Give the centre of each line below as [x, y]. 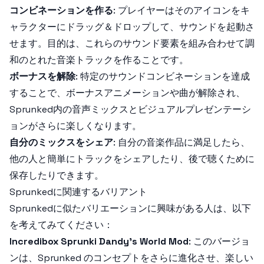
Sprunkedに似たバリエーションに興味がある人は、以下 [130, 208]
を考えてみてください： [61, 225]
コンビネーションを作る [61, 10]
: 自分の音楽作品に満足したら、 [181, 142]
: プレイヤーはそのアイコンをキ [181, 10]
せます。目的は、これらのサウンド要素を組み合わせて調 [132, 43]
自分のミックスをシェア [61, 142]
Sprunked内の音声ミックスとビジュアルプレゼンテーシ [130, 109]
